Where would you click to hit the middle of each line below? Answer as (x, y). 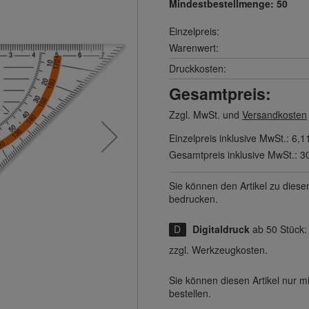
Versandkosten (274, 114)
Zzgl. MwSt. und (205, 114)
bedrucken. (193, 199)
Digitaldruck (221, 229)
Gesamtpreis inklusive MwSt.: (234, 154)
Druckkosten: (197, 68)
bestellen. (190, 293)
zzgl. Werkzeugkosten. (218, 250)
